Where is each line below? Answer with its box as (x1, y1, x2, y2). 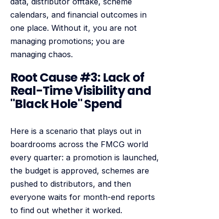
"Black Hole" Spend (10, 95, 122, 113)
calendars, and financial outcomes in (10, 9, 147, 20)
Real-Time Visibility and (10, 82, 151, 100)
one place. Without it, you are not (10, 22, 137, 33)
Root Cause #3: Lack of (10, 69, 145, 87)
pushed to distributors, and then (10, 178, 131, 189)
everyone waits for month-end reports (10, 192, 155, 202)
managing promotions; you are (10, 36, 125, 46)
